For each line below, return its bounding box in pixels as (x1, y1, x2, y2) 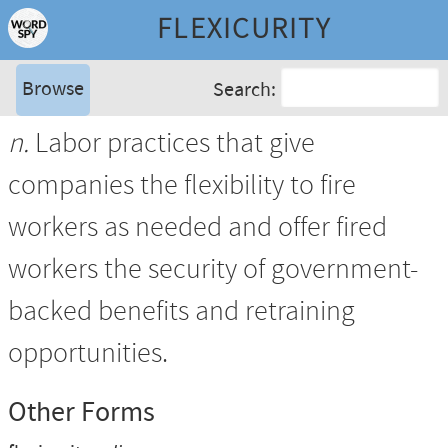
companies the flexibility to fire (8, 168, 356, 205)
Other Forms (8, 394, 155, 432)
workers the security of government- (8, 252, 418, 289)
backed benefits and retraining (8, 294, 355, 331)
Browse (22, 76, 84, 103)
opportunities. (8, 336, 168, 373)
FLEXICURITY (157, 10, 331, 50)
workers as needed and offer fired (8, 210, 387, 247)
